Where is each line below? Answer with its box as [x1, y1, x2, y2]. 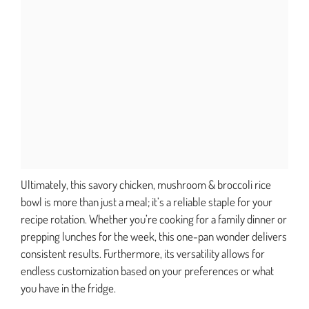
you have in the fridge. [21, 281, 116, 296]
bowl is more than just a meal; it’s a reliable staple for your [21, 195, 272, 210]
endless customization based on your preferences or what [21, 263, 274, 279]
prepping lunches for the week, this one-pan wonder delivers [21, 229, 287, 244]
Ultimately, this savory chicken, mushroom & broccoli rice [21, 177, 271, 192]
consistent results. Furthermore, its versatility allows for [21, 246, 265, 261]
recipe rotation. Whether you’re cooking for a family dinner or [21, 212, 287, 227]
